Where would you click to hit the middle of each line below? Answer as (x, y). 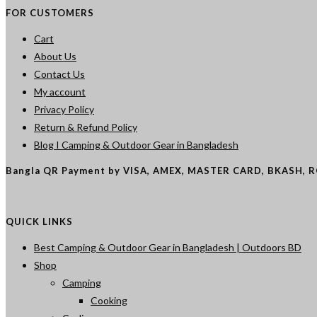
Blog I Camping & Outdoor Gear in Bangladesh (136, 145)
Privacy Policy (64, 110)
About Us (55, 57)
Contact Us (59, 74)
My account (60, 92)
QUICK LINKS (39, 222)
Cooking (109, 301)
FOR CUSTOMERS (50, 12)
